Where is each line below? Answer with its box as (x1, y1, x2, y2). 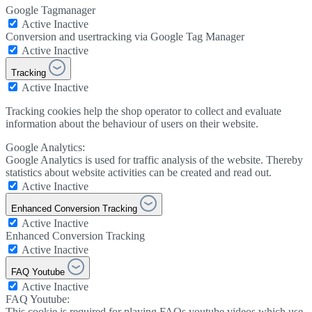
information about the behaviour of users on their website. (6, 118, 258, 130)
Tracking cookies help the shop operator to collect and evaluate (6, 105, 281, 118)
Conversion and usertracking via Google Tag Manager (6, 31, 244, 43)
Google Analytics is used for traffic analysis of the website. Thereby (6, 154, 303, 166)
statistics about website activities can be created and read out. (6, 166, 272, 179)
